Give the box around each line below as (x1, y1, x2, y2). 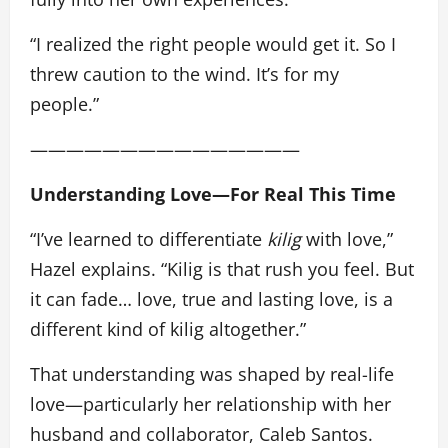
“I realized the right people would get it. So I (30, 31, 396, 56)
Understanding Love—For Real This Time (30, 181, 396, 206)
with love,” (301, 226, 393, 251)
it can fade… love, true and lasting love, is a (30, 286, 393, 311)
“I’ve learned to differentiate (30, 226, 267, 251)
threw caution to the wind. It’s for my (30, 61, 339, 86)
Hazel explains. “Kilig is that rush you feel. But (30, 256, 414, 281)
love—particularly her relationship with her (30, 391, 391, 416)
